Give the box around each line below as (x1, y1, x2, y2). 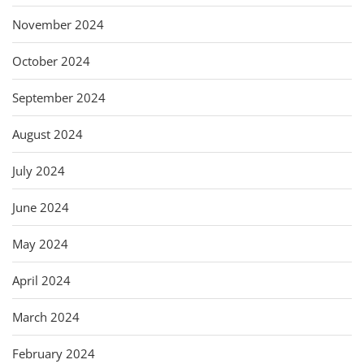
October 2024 (12, 52, 90, 69)
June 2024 (12, 198, 69, 215)
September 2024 (12, 89, 106, 106)
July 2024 (12, 162, 65, 179)
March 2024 (12, 308, 80, 325)
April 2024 (12, 271, 71, 288)
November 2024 (12, 15, 104, 32)
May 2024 (12, 235, 68, 252)
